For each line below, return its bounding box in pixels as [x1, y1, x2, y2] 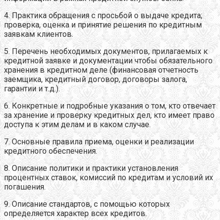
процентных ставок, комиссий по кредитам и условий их [4, 172, 213, 182]
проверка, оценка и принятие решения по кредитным [4, 20, 202, 29]
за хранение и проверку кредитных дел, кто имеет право [4, 110, 215, 120]
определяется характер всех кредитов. [4, 208, 147, 218]
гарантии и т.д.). [4, 83, 60, 93]
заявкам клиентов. [4, 29, 73, 39]
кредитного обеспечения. [4, 146, 97, 156]
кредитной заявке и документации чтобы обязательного [4, 55, 213, 65]
